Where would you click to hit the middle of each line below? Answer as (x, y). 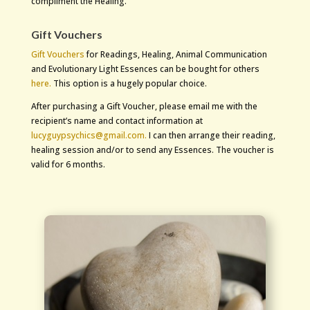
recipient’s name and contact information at (117, 121)
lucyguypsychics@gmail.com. (90, 136)
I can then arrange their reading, (212, 136)
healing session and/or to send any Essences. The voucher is (152, 150)
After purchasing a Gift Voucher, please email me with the (144, 107)
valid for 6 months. (68, 165)
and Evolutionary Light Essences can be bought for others (145, 69)
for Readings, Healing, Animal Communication (175, 55)
